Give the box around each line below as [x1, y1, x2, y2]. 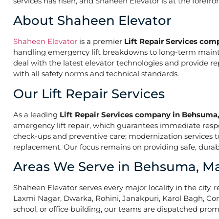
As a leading [13, 109, 60, 119]
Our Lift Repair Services [13, 86, 165, 102]
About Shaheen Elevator [13, 13, 172, 29]
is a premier [77, 37, 124, 46]
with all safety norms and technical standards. [13, 69, 179, 79]
